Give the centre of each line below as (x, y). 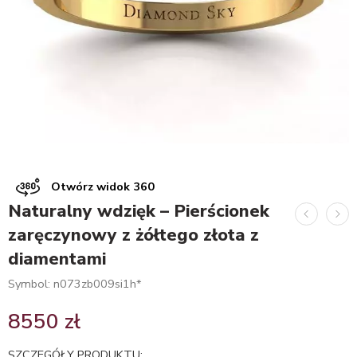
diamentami (57, 259)
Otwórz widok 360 (101, 186)
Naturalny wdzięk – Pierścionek (139, 211)
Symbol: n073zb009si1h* (75, 284)
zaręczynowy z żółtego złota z (133, 235)
